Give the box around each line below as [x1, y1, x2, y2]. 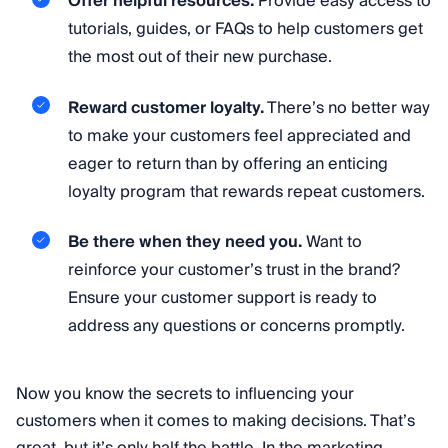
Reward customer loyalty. [68, 93, 264, 122]
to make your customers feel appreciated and [68, 121, 411, 150]
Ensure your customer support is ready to [68, 283, 377, 312]
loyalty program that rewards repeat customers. [68, 177, 425, 206]
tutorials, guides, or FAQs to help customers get [68, 15, 423, 44]
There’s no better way [264, 93, 430, 122]
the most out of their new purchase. [68, 43, 332, 72]
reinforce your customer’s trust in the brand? [68, 255, 400, 284]
